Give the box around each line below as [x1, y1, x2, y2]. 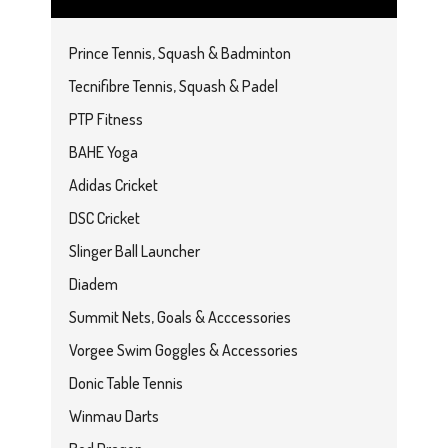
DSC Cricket [69, 208, 141, 229]
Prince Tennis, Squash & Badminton [69, 43, 292, 64]
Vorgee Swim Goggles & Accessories [69, 340, 299, 361]
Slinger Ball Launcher [69, 241, 201, 262]
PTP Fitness [69, 109, 144, 130]
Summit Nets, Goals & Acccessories [69, 307, 292, 328]
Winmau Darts [69, 406, 160, 427]
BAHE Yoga [69, 142, 139, 163]
